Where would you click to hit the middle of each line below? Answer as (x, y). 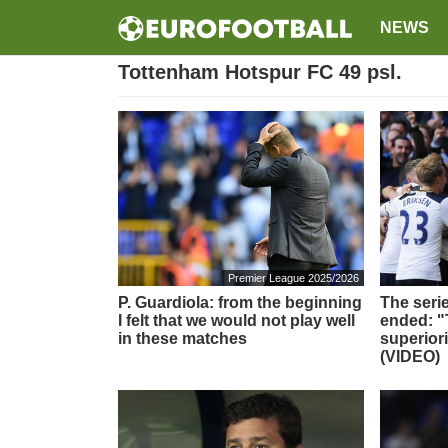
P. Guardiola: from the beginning (240, 302)
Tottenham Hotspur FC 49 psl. (260, 72)
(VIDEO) (410, 356)
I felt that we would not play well (236, 320)
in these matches (182, 338)
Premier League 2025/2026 (293, 277)
